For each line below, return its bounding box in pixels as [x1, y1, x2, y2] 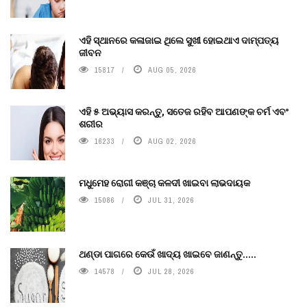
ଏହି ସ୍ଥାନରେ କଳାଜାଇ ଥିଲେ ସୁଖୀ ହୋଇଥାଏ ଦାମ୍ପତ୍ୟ [79, 33, 279, 47]
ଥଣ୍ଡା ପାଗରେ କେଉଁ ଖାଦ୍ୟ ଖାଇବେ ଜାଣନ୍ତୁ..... [79, 247, 256, 260]
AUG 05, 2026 [148, 64, 197, 75]
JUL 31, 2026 [148, 195, 195, 205]
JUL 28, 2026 [148, 266, 195, 276]
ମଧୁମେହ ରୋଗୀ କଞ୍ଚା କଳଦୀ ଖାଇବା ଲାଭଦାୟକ [79, 175, 250, 189]
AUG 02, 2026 [148, 136, 197, 146]
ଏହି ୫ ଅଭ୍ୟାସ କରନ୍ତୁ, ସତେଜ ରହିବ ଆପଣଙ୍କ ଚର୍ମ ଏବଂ [79, 104, 288, 118]
